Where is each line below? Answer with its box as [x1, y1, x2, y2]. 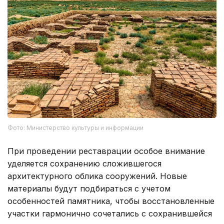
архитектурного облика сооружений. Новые [7, 171, 187, 181]
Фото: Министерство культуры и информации [7, 124, 143, 132]
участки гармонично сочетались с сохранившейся [7, 208, 212, 219]
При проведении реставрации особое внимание [7, 146, 205, 156]
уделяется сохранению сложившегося [7, 158, 161, 169]
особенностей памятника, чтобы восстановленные [7, 196, 214, 206]
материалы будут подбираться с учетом [7, 183, 170, 194]
